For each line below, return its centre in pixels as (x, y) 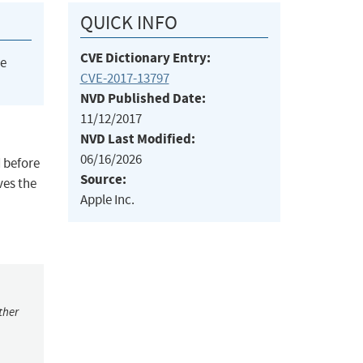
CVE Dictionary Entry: (145, 58)
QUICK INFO (128, 23)
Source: (103, 180)
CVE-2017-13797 (124, 79)
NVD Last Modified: (137, 139)
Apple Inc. (107, 200)
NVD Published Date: (143, 99)
